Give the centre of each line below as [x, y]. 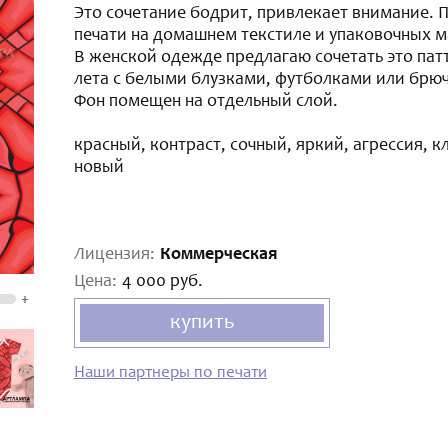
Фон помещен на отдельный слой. [206, 102]
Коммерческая [218, 255]
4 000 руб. [162, 282]
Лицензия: [114, 255]
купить [202, 322]
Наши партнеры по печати [170, 373]
